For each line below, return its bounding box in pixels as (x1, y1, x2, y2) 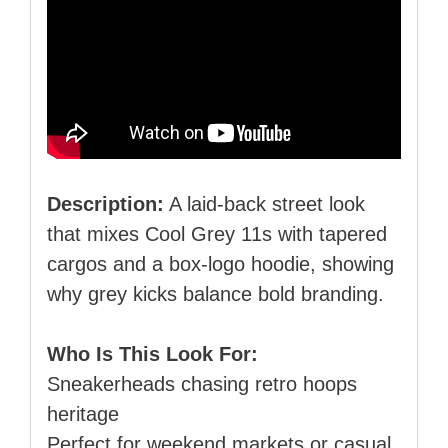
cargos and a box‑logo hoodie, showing (47, 252, 394, 275)
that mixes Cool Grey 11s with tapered (47, 222, 387, 245)
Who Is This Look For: (47, 342, 258, 365)
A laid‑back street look (164, 192, 365, 215)
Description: (47, 192, 164, 215)
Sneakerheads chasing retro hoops (47, 372, 357, 395)
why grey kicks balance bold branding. (47, 282, 384, 305)
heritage (47, 402, 119, 425)
